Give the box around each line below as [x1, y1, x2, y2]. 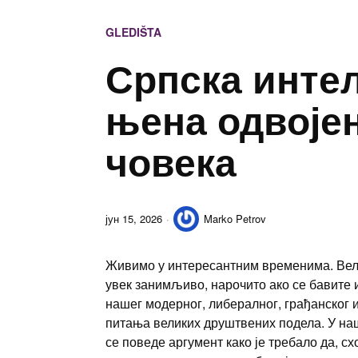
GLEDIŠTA [105, 24, 161, 41]
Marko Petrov [204, 211, 266, 227]
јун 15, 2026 [105, 211, 162, 227]
